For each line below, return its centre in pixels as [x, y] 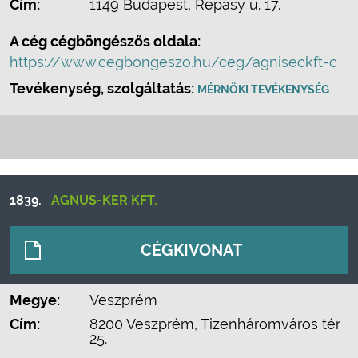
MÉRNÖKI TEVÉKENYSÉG [263, 89]
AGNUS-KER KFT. [104, 200]
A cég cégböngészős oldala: [105, 41]
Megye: [35, 300]
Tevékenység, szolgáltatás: [103, 88]
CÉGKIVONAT [191, 250]
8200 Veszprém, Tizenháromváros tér [215, 324]
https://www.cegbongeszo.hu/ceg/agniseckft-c [173, 62]
